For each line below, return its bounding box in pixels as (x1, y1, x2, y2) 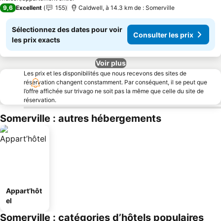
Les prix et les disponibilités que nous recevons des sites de (24, 70, 186, 77)
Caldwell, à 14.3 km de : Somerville (78, 4, 175, 11)
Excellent (16, 4, 42, 11)
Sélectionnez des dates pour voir (12, 25, 122, 34)
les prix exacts (12, 36, 60, 44)
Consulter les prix (133, 30, 193, 39)
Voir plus (95, 59, 126, 67)
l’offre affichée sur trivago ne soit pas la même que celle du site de (24, 87, 204, 95)
